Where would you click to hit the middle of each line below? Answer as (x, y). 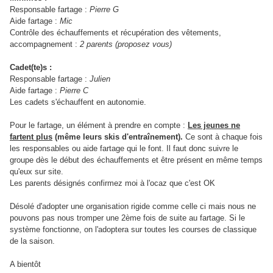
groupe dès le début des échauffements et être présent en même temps (136, 160)
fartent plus (31, 137)
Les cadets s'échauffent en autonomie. (78, 102)
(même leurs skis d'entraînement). (119, 137)
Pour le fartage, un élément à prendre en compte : (99, 125)
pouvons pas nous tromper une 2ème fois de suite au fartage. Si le (127, 218)
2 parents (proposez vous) (126, 44)
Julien (100, 79)
